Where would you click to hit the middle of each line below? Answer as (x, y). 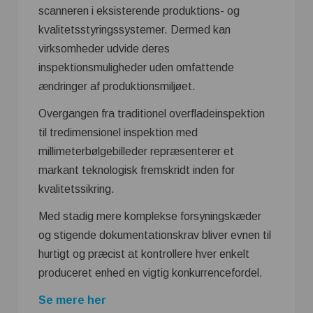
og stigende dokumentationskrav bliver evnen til (155, 235)
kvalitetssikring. (77, 189)
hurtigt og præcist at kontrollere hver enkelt (144, 254)
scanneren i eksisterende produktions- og (139, 11)
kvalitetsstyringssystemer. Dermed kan (134, 30)
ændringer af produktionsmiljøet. (117, 87)
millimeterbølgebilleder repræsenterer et (136, 152)
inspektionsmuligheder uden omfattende (136, 68)
